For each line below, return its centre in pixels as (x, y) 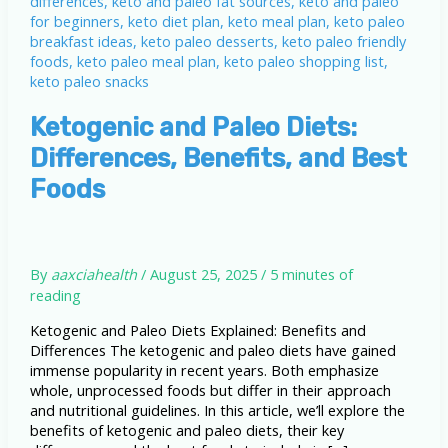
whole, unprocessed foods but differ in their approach (210, 390)
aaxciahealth (93, 273)
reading (55, 294)
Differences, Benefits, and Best (218, 158)
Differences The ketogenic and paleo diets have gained (212, 350)
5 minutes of (311, 273)
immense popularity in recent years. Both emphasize (204, 370)
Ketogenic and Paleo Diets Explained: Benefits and (197, 330)
